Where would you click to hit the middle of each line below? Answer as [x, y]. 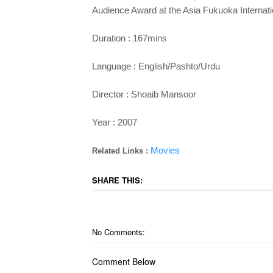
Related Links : [121, 151]
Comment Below [123, 261]
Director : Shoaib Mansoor [144, 94]
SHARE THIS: [117, 180]
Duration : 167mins [129, 38]
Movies [165, 150]
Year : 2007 [114, 122]
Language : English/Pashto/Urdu [156, 66]
